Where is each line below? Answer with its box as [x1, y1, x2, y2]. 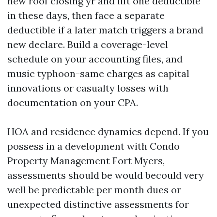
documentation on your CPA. [7, 96, 138, 108]
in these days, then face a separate [7, 9, 165, 21]
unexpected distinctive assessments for [7, 198, 189, 210]
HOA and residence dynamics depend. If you [7, 125, 209, 138]
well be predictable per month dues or [7, 184, 181, 196]
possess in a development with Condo [7, 140, 180, 152]
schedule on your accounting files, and [7, 53, 183, 65]
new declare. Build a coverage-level [7, 38, 168, 50]
